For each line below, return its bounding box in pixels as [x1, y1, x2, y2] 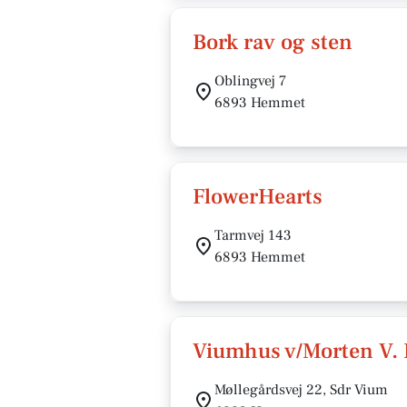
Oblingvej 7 [214, 72, 286, 90]
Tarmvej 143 [214, 226, 292, 244]
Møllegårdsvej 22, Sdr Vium [214, 381, 388, 399]
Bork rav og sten [193, 28, 352, 56]
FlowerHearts [193, 183, 323, 211]
